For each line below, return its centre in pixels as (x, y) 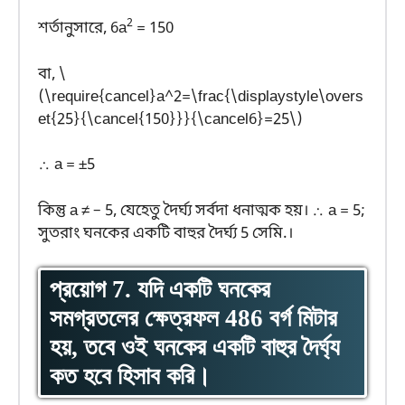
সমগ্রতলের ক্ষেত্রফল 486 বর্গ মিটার (193, 319)
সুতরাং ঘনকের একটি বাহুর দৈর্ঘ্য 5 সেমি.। (165, 233)
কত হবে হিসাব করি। (130, 377)
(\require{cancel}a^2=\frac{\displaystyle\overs (201, 97)
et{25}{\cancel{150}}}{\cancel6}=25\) (170, 119)
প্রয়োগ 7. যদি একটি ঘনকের (160, 290)
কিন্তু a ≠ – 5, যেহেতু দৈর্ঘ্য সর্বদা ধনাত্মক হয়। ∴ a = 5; (202, 211)
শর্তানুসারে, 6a (82, 29)
